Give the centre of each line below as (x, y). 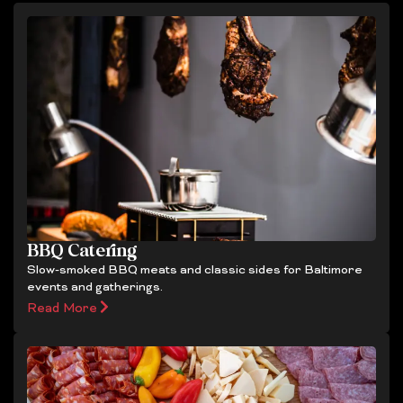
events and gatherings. (95, 287)
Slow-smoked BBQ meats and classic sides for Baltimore (195, 270)
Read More (62, 309)
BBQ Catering (82, 251)
